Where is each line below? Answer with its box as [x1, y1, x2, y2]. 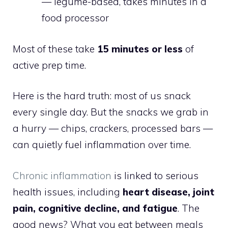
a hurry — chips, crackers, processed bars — [13, 122, 213, 134]
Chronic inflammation [13, 169, 111, 182]
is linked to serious [111, 169, 198, 182]
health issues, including [13, 185, 123, 198]
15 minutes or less [97, 42, 183, 55]
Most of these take [13, 42, 97, 55]
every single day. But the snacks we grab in [13, 106, 209, 118]
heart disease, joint [123, 185, 214, 198]
